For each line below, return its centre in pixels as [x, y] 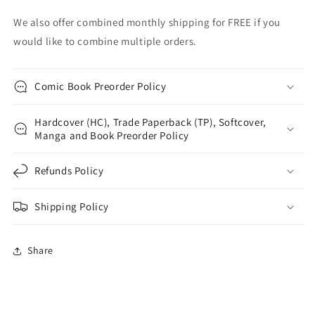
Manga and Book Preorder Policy [112, 135]
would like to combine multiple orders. [105, 41]
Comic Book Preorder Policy [101, 86]
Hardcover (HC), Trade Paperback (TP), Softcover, [150, 122]
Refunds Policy [69, 170]
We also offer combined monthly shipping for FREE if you [147, 22]
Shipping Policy [72, 206]
